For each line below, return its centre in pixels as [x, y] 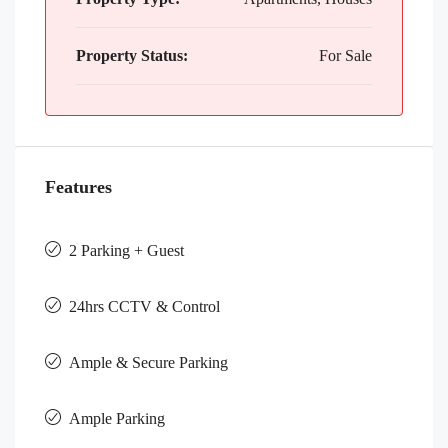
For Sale [345, 55]
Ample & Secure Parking [148, 362]
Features [78, 186]
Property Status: [132, 55]
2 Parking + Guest [126, 250]
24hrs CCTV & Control [144, 306]
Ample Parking [117, 418]
